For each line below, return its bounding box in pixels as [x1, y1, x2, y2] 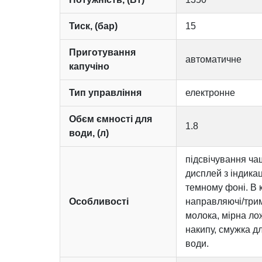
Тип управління [69, 87, 142, 98]
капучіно [69, 61, 109, 71]
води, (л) [69, 127, 109, 138]
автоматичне [185, 54, 242, 64]
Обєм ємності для [69, 113, 152, 124]
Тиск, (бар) [69, 20, 118, 31]
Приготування [69, 47, 136, 57]
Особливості [69, 196, 129, 206]
